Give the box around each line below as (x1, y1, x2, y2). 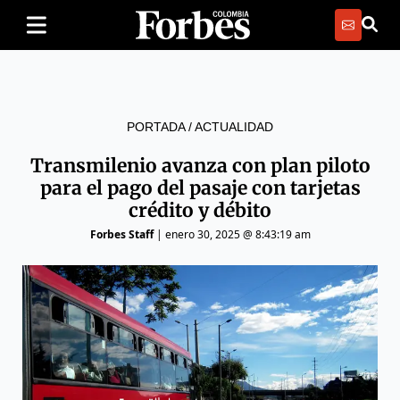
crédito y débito (129, 198, 271, 222)
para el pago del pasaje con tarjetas (39, 176, 361, 200)
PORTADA (127, 120, 185, 134)
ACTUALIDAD (195, 120, 273, 134)
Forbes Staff (89, 227, 154, 242)
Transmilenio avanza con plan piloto (29, 154, 371, 178)
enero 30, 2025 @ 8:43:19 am (164, 227, 311, 242)
